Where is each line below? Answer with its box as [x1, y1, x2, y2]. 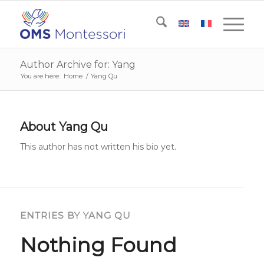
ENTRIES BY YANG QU [19, 209, 131, 221]
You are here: [20, 72, 60, 80]
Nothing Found [19, 232, 177, 258]
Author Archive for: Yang [19, 59, 136, 70]
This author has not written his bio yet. [19, 141, 176, 152]
